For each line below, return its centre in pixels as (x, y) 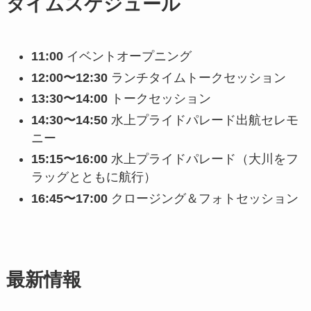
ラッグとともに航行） (93, 177)
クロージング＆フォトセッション (203, 198)
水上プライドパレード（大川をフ (203, 159)
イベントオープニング (127, 57)
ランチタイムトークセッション (196, 77)
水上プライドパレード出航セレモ (203, 120)
